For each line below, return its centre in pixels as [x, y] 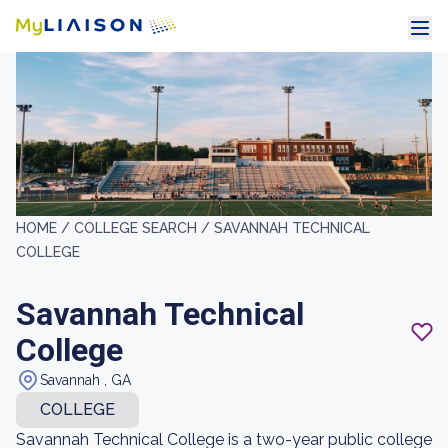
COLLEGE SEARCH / [144, 228]
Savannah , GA [85, 380]
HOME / [45, 228]
